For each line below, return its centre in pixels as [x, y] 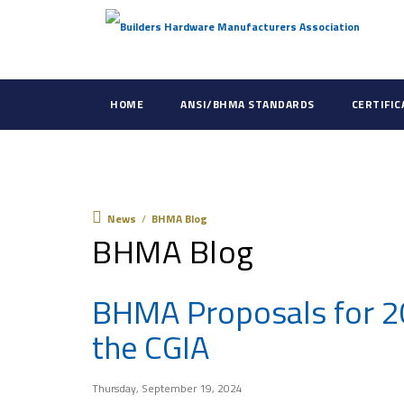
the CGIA [151, 347]
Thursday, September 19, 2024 [167, 388]
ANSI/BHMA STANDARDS [248, 104]
